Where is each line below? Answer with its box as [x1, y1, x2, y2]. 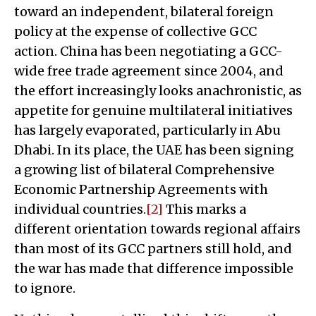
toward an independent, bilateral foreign [14, 3, 274, 20]
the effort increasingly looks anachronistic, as [14, 82, 302, 99]
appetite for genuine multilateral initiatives [14, 102, 293, 119]
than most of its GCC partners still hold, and [14, 240, 292, 257]
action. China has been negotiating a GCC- [14, 42, 283, 59]
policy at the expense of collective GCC [14, 23, 257, 39]
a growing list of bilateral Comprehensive [14, 161, 274, 178]
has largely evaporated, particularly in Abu [14, 121, 281, 138]
